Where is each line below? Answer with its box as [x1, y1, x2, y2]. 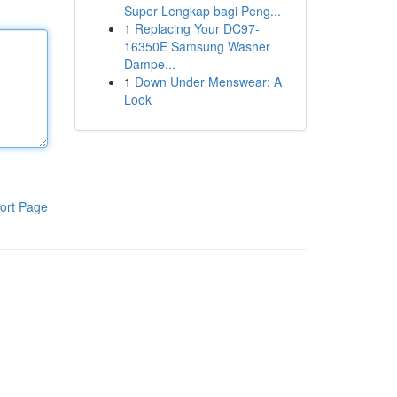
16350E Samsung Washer [123, 37, 270, 55]
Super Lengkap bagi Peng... [123, 2, 281, 19]
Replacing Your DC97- [134, 19, 260, 37]
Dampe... [123, 55, 175, 73]
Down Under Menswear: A [134, 73, 282, 90]
